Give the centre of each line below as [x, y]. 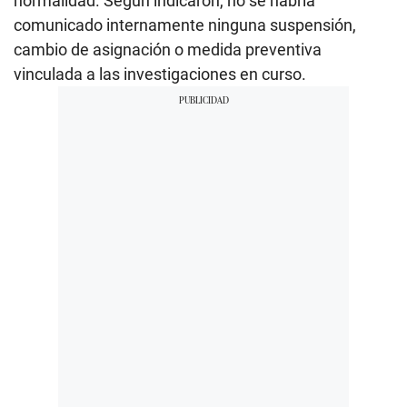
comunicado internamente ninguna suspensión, [185, 25]
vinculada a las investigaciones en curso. [160, 74]
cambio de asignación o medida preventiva [168, 49]
